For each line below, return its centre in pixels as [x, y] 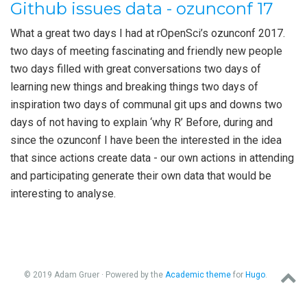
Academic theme [198, 275]
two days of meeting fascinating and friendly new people [146, 51]
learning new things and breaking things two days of [134, 87]
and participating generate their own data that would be [141, 176]
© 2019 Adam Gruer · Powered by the [94, 275]
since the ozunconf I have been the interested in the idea [146, 140]
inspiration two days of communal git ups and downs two [146, 105]
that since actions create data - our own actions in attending [152, 158]
